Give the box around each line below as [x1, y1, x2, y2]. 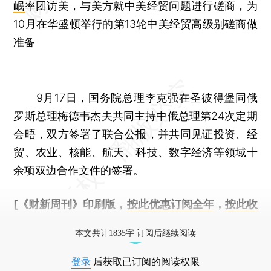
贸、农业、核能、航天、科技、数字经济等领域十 [13, 146, 258, 158]
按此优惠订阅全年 [126, 198, 214, 211]
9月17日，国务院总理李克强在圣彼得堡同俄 [13, 91, 258, 104]
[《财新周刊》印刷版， [13, 198, 127, 211]
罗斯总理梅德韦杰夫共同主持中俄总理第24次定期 [13, 109, 258, 122]
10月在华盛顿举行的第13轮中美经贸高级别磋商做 [13, 18, 258, 30]
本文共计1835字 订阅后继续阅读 [75, 229, 196, 238]
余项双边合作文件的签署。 [13, 164, 145, 177]
